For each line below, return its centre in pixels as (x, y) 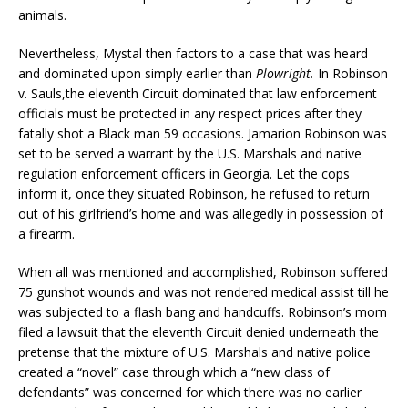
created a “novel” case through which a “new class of (174, 372)
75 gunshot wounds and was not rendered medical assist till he (204, 292)
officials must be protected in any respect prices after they (190, 114)
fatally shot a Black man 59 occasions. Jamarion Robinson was (203, 134)
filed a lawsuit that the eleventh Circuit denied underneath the (199, 332)
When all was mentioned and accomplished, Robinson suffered (203, 272)
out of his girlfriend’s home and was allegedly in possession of (201, 214)
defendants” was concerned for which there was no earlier (190, 393)
